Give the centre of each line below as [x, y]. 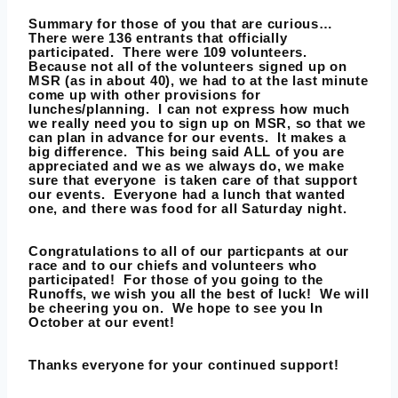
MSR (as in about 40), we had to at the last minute [199, 81]
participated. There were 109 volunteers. [170, 52]
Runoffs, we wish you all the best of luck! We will [199, 294]
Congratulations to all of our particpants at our [189, 251]
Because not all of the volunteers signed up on [188, 67]
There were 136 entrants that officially [158, 38]
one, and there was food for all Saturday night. [188, 209]
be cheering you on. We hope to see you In [176, 308]
